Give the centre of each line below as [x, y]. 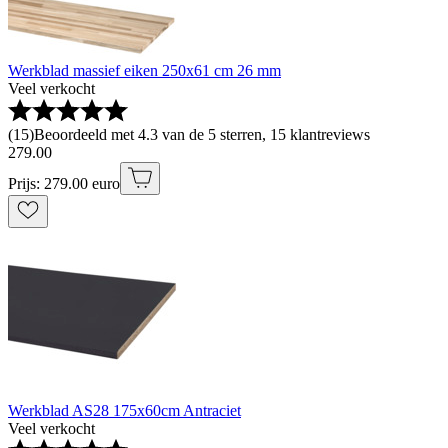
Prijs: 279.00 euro [64, 184]
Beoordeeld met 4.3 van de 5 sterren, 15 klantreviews [202, 135]
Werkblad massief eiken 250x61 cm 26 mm [144, 71]
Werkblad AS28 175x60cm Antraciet [124, 411]
